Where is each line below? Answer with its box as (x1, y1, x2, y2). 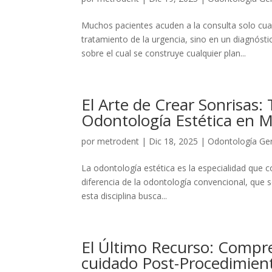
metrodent (97, 135, 140, 147)
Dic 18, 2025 (149, 135, 199, 147)
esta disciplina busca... (81, 190, 168, 202)
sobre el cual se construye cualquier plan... (81, 47, 246, 59)
